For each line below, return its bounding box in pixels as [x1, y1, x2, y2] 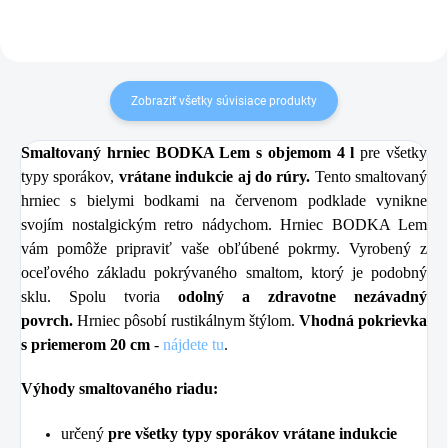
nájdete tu [163, 335, 224, 353]
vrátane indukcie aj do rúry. [118, 167, 315, 185]
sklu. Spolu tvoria [21, 287, 178, 305]
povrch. [21, 311, 73, 329]
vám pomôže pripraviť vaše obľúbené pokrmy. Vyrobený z [21, 239, 427, 257]
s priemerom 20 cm [21, 335, 150, 353]
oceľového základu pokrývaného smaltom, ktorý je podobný [21, 263, 427, 281]
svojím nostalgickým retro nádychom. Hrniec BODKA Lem [21, 215, 427, 233]
